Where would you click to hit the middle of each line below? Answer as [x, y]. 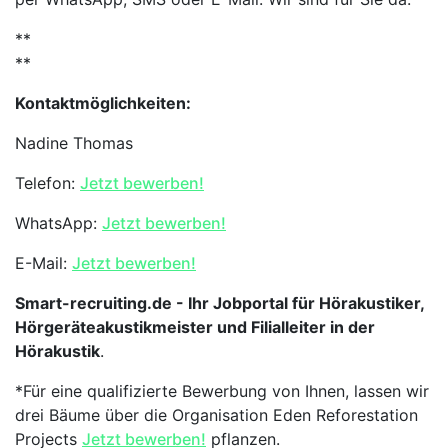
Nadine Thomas [74, 143]
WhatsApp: [58, 223]
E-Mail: [43, 263]
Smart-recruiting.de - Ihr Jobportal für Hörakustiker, [219, 303]
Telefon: [47, 183]
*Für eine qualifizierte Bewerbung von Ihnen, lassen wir [222, 391]
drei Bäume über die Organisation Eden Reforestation [216, 415]
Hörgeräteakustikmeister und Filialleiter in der [195, 327]
